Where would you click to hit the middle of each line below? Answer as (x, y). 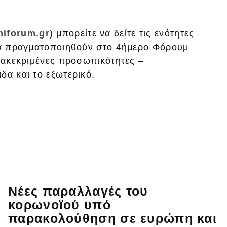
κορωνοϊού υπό (60, 204)
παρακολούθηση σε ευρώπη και (113, 218)
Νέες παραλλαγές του (78, 191)
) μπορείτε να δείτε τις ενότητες (122, 33)
